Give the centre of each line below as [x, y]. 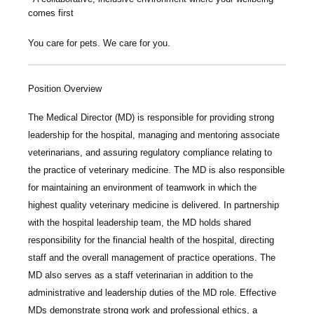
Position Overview [65, 88]
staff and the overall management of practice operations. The [152, 257]
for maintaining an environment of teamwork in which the [142, 187]
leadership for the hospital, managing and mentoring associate [154, 135]
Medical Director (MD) [90, 117]
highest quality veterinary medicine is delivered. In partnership [153, 205]
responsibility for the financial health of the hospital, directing [151, 240]
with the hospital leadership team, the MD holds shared [139, 222]
